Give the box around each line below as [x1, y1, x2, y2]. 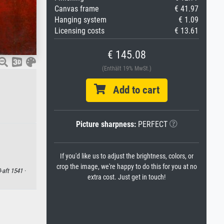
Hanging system [54, 15, 106, 24]
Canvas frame [54, 4, 99, 13]
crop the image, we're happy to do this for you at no [56, 162, 197, 171]
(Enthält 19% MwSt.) [101, 65, 151, 72]
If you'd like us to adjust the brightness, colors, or [59, 152, 193, 160]
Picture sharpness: [75, 119, 136, 129]
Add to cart [105, 84, 159, 96]
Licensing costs [54, 26, 104, 35]
